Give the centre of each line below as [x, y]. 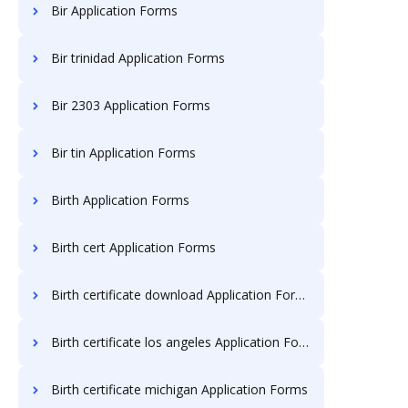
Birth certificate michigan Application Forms [179, 389]
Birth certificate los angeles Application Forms [175, 342]
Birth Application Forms [120, 200]
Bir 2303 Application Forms [131, 105]
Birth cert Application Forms [133, 247]
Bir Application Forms [114, 10]
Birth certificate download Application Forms [173, 295]
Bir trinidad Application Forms [138, 58]
